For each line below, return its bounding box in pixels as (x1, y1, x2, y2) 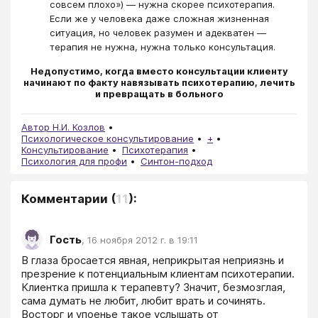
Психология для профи (21, 155, 127, 168)
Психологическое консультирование (21, 133, 194, 145)
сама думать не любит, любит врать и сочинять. (21, 294, 265, 308)
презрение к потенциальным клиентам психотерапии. (21, 267, 295, 281)
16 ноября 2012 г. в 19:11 (87, 234, 198, 246)
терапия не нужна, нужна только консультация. (50, 40, 275, 53)
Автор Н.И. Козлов (21, 121, 105, 133)
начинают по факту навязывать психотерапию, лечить (23, 77, 295, 89)
